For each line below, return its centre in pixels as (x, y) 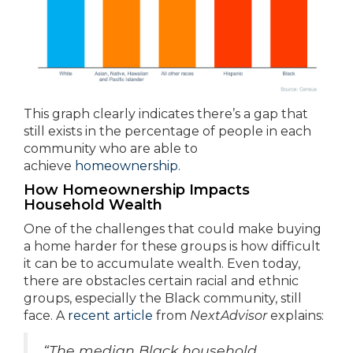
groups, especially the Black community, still (163, 299)
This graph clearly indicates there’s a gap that (166, 114)
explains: (295, 316)
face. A (46, 316)
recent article (110, 316)
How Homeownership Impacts (137, 190)
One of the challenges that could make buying (173, 229)
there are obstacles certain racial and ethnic (161, 281)
